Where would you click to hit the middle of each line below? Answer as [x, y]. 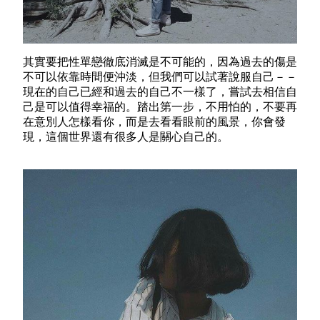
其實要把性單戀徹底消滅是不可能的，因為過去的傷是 [160, 61]
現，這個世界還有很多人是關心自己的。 [126, 136]
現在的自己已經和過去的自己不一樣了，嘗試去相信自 [160, 91]
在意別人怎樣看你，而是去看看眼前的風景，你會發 [154, 121]
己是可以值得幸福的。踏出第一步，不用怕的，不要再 [160, 106]
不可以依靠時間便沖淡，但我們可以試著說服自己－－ [160, 76]
